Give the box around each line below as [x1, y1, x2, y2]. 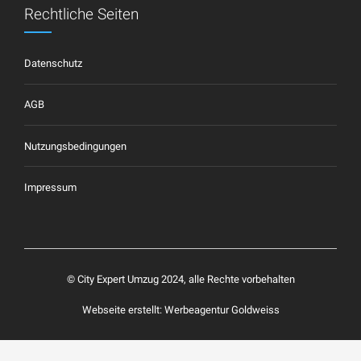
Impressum [24, 180, 77, 193]
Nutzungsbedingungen [24, 139, 127, 152]
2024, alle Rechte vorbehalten [158, 272, 295, 285]
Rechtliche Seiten [24, 4, 139, 23]
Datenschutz [24, 57, 82, 70]
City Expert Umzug [77, 272, 159, 285]
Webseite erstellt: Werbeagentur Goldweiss [81, 303, 280, 316]
